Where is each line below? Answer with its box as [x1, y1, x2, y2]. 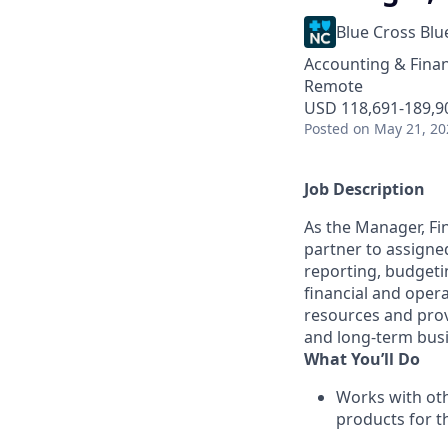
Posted [304, 119, 349, 138]
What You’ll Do [304, 348, 420, 370]
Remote [304, 75, 363, 97]
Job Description [304, 178, 425, 200]
